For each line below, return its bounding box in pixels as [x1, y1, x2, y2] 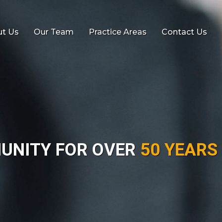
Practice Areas [89, 27, 147, 37]
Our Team [34, 27, 74, 37]
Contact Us [162, 27, 207, 37]
